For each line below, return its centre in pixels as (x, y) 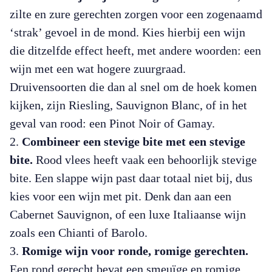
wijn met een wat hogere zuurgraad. (98, 69)
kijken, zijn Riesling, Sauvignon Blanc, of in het (128, 105)
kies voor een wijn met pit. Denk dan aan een (121, 196)
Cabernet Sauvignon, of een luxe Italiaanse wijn (128, 214)
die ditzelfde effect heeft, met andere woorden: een (135, 50)
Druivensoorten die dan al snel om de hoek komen (133, 87)
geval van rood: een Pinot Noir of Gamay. (112, 123)
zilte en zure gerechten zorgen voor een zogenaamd (136, 14)
